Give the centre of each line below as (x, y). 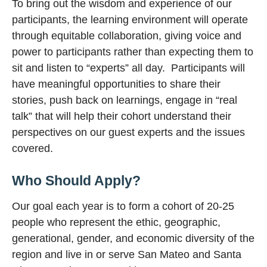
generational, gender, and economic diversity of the (133, 238)
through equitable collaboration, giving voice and (127, 36)
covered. (32, 149)
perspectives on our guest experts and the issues (128, 133)
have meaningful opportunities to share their (116, 84)
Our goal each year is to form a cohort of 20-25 (123, 206)
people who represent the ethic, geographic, (116, 222)
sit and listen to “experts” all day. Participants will (128, 68)
